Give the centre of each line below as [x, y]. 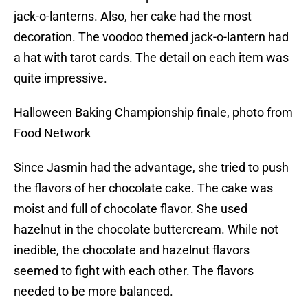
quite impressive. [60, 78]
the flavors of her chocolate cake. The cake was [143, 188]
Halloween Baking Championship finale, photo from [153, 113]
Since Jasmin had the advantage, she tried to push [151, 168]
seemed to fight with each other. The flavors [134, 271]
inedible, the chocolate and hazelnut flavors [132, 250]
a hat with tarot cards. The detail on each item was [151, 58]
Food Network [52, 133]
